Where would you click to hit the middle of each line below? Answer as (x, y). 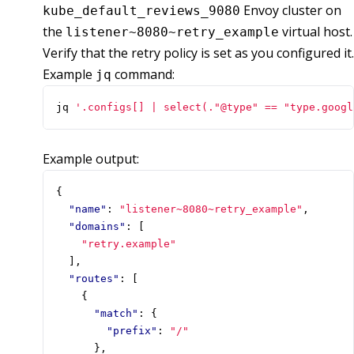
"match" (116, 314)
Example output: (91, 159)
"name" (88, 209)
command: (143, 75)
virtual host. (316, 32)
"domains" (97, 227)
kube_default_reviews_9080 (141, 11)
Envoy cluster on (291, 11)
